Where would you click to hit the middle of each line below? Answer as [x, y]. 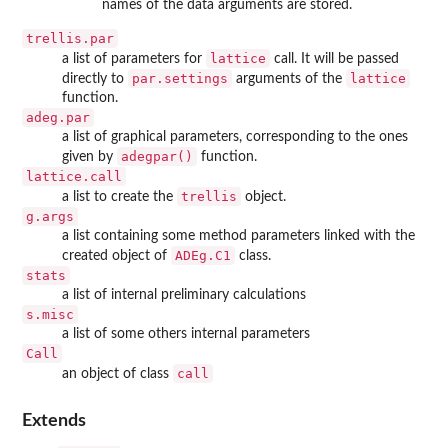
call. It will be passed [334, 58]
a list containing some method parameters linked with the [238, 235]
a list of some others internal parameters [186, 333]
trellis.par [70, 38]
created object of [116, 255]
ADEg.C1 [203, 255]
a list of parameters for [134, 58]
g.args [50, 216]
